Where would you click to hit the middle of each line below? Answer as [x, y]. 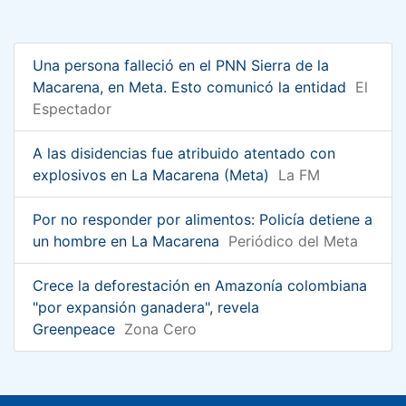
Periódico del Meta [293, 241]
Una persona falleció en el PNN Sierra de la [181, 65]
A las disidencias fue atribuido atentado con [184, 153]
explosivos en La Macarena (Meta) [151, 174]
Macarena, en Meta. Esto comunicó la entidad [189, 87]
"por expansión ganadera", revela [146, 307]
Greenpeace [74, 329]
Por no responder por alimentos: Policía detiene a [203, 219]
